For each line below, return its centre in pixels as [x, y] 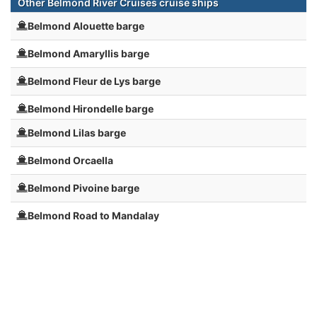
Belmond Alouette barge [86, 26]
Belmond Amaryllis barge [88, 54]
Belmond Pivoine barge [83, 188]
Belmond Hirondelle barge [91, 109]
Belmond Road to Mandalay [93, 216]
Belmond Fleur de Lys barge [94, 81]
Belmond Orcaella [70, 161]
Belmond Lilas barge [77, 133]
